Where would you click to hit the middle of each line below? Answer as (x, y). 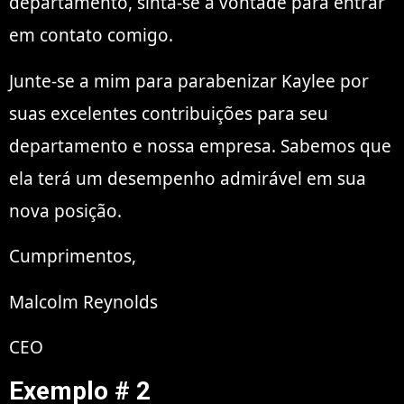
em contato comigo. (91, 36)
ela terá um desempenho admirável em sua (188, 178)
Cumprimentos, (73, 257)
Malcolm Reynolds (83, 302)
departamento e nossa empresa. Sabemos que (200, 146)
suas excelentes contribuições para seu (169, 113)
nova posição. (65, 211)
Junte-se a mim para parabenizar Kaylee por (189, 81)
